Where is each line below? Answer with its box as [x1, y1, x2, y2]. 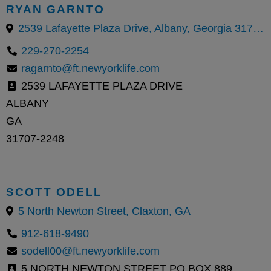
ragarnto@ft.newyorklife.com [21, 62, 160, 74]
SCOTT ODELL [6, 184, 102, 198]
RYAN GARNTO [6, 2, 105, 16]
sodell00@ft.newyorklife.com [21, 244, 160, 257]
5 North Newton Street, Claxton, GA [18, 204, 191, 217]
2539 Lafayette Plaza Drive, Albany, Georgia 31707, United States [253, 22, 264, 34]
